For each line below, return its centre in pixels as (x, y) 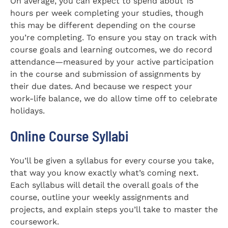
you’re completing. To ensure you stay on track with (113, 38)
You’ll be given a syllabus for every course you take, (112, 161)
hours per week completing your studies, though (107, 13)
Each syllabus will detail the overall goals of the (104, 185)
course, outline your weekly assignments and (99, 197)
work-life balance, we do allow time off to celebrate (114, 99)
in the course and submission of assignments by (105, 74)
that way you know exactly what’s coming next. (104, 173)
